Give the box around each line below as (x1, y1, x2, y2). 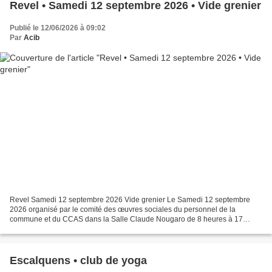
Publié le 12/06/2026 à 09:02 (10, 23, 106, 32)
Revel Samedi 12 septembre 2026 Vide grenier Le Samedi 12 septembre (10, 195, 250, 205)
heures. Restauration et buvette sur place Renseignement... (10, 225, 205, 234)
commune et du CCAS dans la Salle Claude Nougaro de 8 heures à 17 (10, 215, 243, 224)
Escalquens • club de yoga (10, 254, 147, 267)
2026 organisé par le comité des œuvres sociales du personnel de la (10, 205, 236, 214)
